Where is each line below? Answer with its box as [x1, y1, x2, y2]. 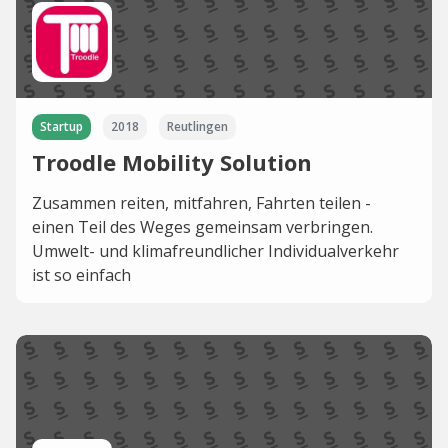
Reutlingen [167, 118, 228, 136]
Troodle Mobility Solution [32, 147, 312, 178]
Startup [40, 118, 83, 136]
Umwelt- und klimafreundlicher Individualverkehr [32, 240, 399, 263]
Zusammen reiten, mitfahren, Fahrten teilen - [32, 192, 371, 215]
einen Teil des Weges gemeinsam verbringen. [32, 216, 373, 239]
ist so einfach [32, 264, 131, 287]
